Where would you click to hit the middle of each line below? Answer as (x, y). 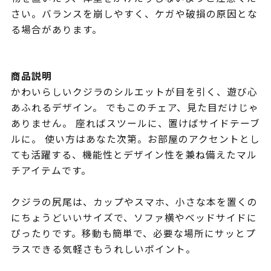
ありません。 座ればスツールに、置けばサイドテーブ (135, 123)
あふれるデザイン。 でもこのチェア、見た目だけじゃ (135, 108)
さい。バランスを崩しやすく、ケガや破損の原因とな (134, 13)
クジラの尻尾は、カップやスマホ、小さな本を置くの (134, 202)
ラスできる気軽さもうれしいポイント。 (103, 249)
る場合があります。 (56, 29)
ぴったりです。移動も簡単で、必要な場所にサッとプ (133, 233)
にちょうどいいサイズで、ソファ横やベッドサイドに (134, 218)
